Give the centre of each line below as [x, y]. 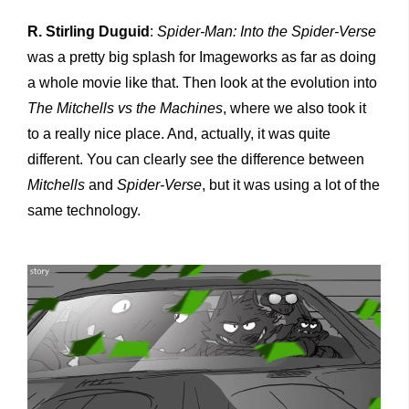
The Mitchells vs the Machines [125, 108]
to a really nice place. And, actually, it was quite [179, 133]
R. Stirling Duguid [89, 31]
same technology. [84, 210]
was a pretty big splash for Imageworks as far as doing [202, 57]
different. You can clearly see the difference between [196, 159]
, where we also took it [294, 108]
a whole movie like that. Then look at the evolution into [202, 82]
